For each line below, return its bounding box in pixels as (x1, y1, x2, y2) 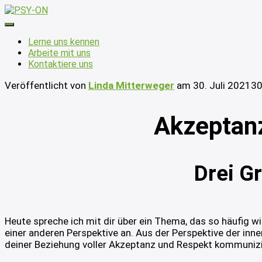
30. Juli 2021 (193, 80, 251, 91)
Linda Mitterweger (88, 80, 174, 91)
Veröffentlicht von (5, 80, 88, 91)
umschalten (9, 33, 48, 42)
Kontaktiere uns (28, 58, 93, 70)
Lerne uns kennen (28, 36, 99, 47)
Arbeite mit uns (28, 47, 91, 58)
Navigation (9, 24, 44, 33)
